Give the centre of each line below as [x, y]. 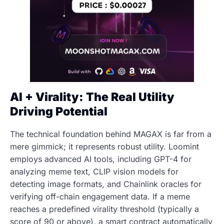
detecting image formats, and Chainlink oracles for [106, 184]
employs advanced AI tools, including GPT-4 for [101, 159]
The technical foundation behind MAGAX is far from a [111, 134]
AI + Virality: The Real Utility [92, 97]
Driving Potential [59, 111]
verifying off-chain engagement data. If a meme [100, 197]
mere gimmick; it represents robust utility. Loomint [104, 147]
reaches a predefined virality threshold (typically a [104, 209]
